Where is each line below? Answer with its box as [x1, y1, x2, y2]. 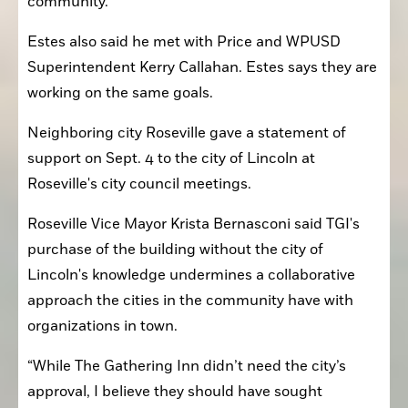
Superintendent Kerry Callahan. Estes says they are [27, 57, 377, 76]
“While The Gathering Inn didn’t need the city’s [27, 356, 346, 375]
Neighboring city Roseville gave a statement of [27, 123, 346, 142]
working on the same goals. [27, 83, 213, 102]
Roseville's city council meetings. [27, 174, 251, 193]
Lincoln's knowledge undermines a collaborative [27, 265, 355, 284]
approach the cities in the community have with [27, 291, 353, 310]
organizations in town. [27, 316, 178, 335]
